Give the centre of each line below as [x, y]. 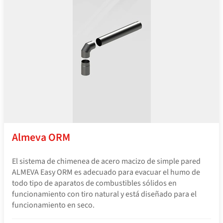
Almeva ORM [41, 138]
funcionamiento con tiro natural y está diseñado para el [104, 194]
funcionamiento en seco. [53, 205]
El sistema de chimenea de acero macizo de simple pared [106, 161]
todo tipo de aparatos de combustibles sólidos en [94, 183]
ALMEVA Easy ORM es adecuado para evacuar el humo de [106, 172]
